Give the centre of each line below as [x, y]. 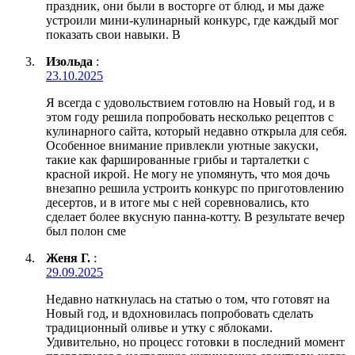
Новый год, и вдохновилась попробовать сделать [179, 314]
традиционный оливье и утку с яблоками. [159, 328]
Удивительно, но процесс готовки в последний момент [195, 342]
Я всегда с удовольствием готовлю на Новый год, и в [191, 103]
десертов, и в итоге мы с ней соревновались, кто [177, 203]
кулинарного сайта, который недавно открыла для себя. [197, 132]
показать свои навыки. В [113, 35]
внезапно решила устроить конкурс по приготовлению [195, 189]
